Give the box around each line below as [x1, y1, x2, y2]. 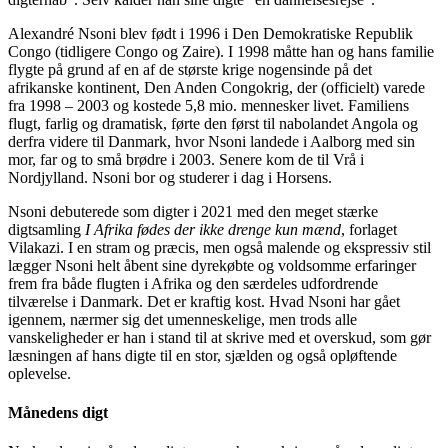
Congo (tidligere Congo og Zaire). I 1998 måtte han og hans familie [8, 42, 434, 60]
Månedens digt [8, 404, 108, 422]
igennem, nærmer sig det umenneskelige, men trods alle [8, 310, 357, 328]
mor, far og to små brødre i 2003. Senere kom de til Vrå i [8, 150, 364, 168]
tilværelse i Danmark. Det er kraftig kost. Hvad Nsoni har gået [8, 292, 400, 310]
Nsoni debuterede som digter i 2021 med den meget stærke [8, 202, 378, 220]
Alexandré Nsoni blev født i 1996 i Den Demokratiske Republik [8, 24, 413, 42]
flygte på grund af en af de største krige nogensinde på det [8, 60, 372, 78]
